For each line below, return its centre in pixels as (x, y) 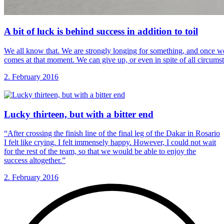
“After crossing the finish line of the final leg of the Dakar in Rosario (112, 133)
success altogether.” (35, 160)
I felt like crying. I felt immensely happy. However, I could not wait (110, 142)
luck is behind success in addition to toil (117, 31)
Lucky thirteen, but (45, 114)
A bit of (20, 31)
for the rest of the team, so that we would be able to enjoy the (100, 151)
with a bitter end (120, 114)
